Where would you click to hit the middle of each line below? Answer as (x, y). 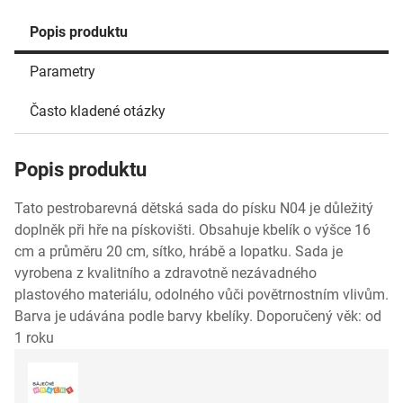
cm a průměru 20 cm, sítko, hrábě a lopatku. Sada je (179, 251)
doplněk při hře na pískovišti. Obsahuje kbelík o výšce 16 (193, 230)
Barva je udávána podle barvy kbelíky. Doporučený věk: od (198, 316)
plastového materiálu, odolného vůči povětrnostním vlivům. (201, 295)
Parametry (63, 72)
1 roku (34, 338)
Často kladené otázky (98, 111)
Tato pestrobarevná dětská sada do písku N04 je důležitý (194, 208)
